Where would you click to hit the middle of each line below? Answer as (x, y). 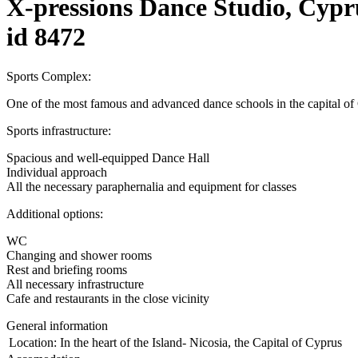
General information (57, 325)
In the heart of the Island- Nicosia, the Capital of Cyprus (201, 342)
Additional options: (55, 213)
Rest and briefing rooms (67, 269)
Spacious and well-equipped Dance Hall (108, 157)
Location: (33, 342)
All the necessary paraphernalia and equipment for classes (151, 186)
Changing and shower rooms (79, 255)
